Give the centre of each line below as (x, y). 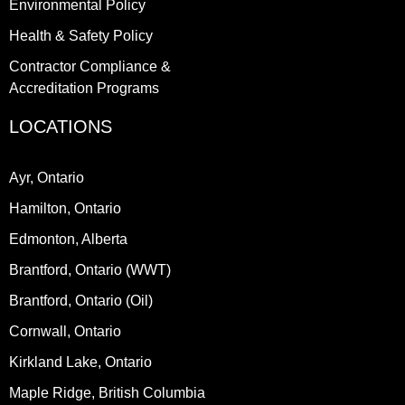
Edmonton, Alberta (68, 239)
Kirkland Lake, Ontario (80, 362)
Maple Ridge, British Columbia (107, 392)
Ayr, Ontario (47, 177)
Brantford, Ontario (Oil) (81, 300)
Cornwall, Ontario (65, 331)
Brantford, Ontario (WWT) (90, 269)
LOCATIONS (61, 126)
